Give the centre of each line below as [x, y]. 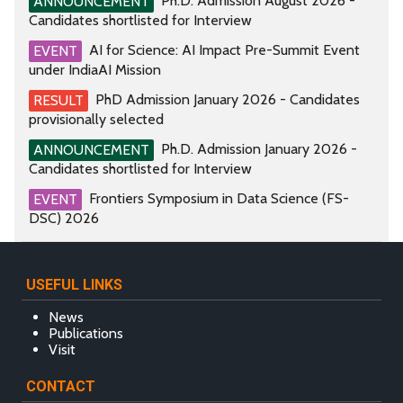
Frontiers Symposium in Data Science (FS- [219, 198]
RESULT [58, 100]
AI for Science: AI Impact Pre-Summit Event [224, 50]
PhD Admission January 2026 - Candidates [228, 99]
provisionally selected [96, 119]
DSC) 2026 [64, 218]
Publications [86, 334]
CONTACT [61, 387]
